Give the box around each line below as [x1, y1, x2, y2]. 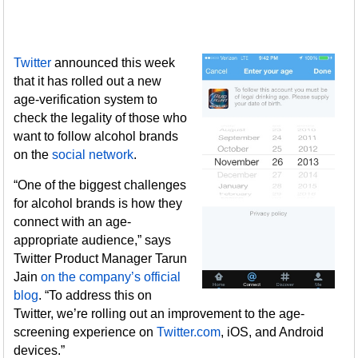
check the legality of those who [14, 111, 188, 125]
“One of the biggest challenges [14, 178, 187, 192]
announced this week [51, 56, 176, 70]
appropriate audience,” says [14, 233, 172, 247]
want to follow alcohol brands [14, 129, 179, 143]
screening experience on [14, 325, 157, 339]
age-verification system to [14, 93, 158, 106]
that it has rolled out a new [14, 74, 162, 88]
